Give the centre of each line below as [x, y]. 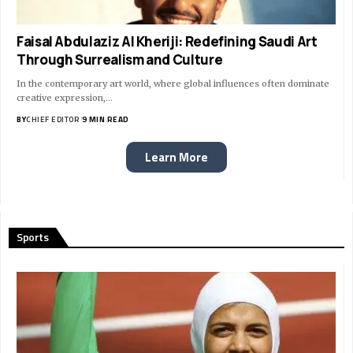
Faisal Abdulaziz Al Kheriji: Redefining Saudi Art [167, 41]
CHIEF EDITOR [52, 119]
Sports [32, 236]
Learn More [176, 157]
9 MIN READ [105, 119]
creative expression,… [65, 97]
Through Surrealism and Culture [120, 59]
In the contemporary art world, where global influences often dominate [173, 83]
